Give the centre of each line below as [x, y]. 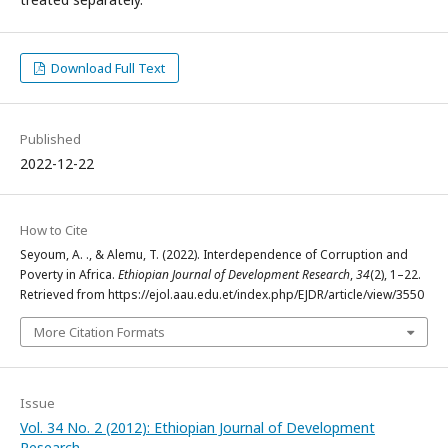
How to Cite [54, 230]
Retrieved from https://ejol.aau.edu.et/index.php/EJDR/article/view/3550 [222, 294]
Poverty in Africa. [69, 274]
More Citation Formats [99, 332]
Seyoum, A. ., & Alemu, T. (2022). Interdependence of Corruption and [214, 254]
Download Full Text [107, 68]
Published [50, 139]
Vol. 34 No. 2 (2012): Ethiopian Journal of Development [197, 427]
